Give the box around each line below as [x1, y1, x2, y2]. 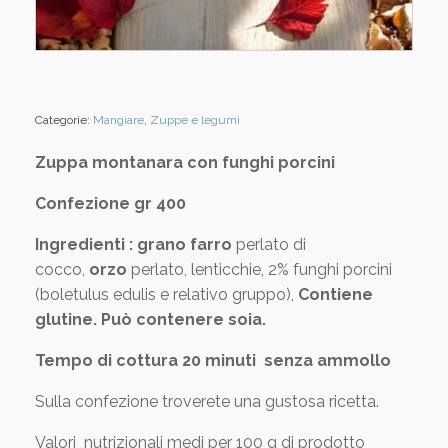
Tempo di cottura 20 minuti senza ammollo [35, 351, 391, 370]
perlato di [236, 235, 306, 254]
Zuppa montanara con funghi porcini [35, 153, 335, 172]
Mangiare [93, 113, 144, 127]
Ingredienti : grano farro [35, 235, 236, 254]
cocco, [35, 260, 89, 279]
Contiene [298, 285, 373, 304]
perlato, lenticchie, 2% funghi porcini [127, 260, 392, 279]
